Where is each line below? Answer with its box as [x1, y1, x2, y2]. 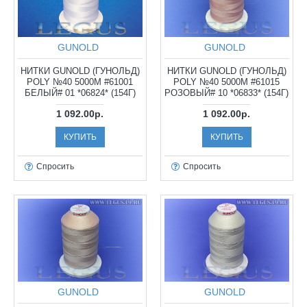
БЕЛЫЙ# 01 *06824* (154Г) [24, 87, 136, 98]
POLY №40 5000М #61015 [173, 76, 280, 87]
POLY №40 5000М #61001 [27, 76, 134, 87]
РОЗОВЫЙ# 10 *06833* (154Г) [164, 87, 289, 98]
